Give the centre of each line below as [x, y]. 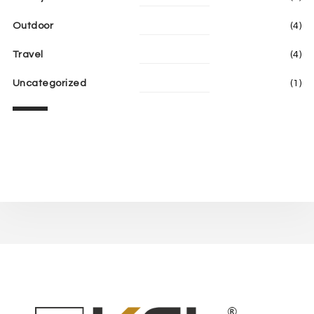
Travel [28, 55]
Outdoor [33, 26]
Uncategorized [49, 83]
